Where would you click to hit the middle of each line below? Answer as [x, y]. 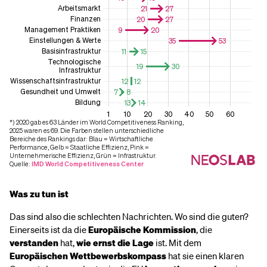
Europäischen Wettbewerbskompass [88, 256]
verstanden [34, 243]
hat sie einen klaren [205, 256]
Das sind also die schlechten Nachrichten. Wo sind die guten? [129, 216]
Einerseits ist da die [49, 229]
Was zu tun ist [39, 194]
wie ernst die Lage [115, 243]
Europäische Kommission [142, 229]
